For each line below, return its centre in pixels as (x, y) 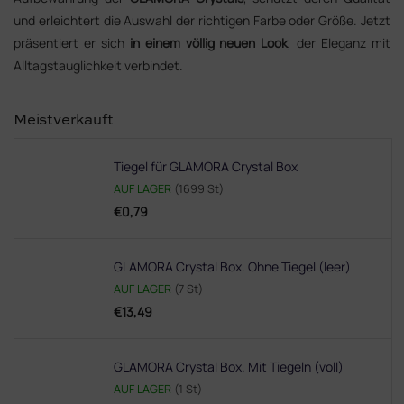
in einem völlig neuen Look (209, 43)
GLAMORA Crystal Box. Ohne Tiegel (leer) (232, 266)
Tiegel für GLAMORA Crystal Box (206, 166)
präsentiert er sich (72, 43)
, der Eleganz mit (340, 43)
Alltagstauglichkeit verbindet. (98, 65)
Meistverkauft (64, 120)
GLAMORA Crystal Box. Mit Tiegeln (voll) (229, 366)
